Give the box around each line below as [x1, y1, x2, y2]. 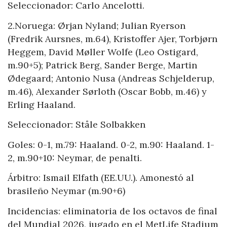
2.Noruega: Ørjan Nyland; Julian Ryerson [8, 19, 185, 31]
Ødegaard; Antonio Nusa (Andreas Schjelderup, [8, 72, 214, 84]
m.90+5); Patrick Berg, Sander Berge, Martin [8, 59, 197, 71]
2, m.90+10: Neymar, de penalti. [8, 152, 142, 164]
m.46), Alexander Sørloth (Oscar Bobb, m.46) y [8, 85, 207, 97]
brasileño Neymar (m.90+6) [8, 185, 125, 197]
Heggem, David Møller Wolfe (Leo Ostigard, [8, 46, 198, 58]
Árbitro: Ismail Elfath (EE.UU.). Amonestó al [8, 172, 194, 184]
